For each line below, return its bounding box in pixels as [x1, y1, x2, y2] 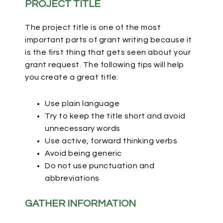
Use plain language [45, 100, 119, 108]
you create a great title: [25, 73, 118, 81]
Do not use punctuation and [45, 162, 154, 170]
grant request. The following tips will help [25, 61, 184, 69]
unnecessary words [45, 124, 120, 132]
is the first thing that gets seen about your [25, 48, 191, 56]
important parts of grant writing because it [25, 36, 192, 44]
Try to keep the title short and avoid [45, 112, 186, 120]
